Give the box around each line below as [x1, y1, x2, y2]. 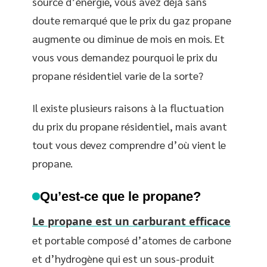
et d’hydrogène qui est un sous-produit [32, 251, 215, 265]
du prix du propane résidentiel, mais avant [32, 119, 227, 133]
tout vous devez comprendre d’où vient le [32, 137, 226, 151]
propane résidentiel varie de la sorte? [32, 69, 203, 82]
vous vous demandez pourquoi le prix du [32, 50, 218, 64]
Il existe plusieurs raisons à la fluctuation [32, 100, 224, 114]
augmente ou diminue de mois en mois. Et [32, 32, 225, 45]
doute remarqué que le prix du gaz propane [32, 13, 231, 27]
